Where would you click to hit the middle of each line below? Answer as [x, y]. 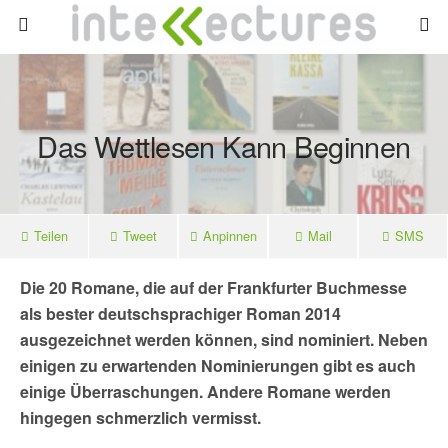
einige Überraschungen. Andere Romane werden [205, 391]
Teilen [50, 235]
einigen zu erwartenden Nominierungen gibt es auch [218, 365]
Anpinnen [229, 235]
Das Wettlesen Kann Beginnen [224, 145]
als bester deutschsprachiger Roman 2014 [180, 313]
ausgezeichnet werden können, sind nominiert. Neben [224, 339]
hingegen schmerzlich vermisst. [140, 417]
